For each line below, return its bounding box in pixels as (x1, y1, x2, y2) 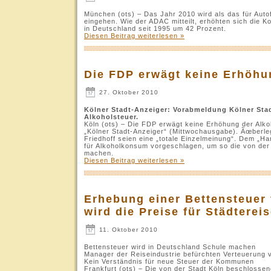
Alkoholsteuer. (84, 113, 139, 120)
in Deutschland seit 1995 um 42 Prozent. (84, 24, 226, 32)
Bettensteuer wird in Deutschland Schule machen (84, 243, 256, 250)
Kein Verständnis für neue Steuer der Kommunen (84, 257, 254, 265)
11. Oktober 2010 (97, 226, 158, 233)
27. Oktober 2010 (97, 88, 158, 96)
